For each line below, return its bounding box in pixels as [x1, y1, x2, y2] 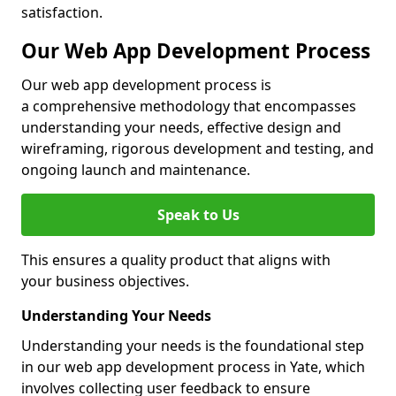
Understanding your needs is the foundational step [21, 336, 364, 355]
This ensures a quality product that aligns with [21, 250, 331, 270]
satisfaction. [21, 3, 103, 22]
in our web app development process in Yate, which [21, 357, 365, 377]
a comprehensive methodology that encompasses [21, 96, 356, 116]
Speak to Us [156, 205, 240, 225]
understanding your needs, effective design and [21, 118, 341, 137]
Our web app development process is [21, 75, 271, 95]
